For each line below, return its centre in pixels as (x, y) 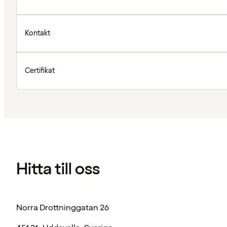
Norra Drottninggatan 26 (63, 207)
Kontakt (37, 33)
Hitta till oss (58, 170)
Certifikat (40, 70)
